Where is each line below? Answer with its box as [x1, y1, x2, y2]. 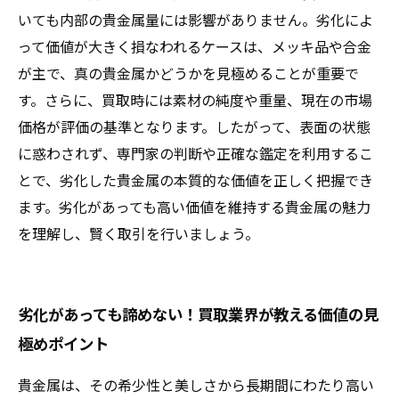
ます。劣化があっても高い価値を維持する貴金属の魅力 [18, 196, 370, 217]
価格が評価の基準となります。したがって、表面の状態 [18, 116, 370, 137]
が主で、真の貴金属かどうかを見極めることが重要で [18, 62, 359, 84]
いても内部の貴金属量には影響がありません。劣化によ [18, 9, 373, 30]
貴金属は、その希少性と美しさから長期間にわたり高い [18, 374, 374, 395]
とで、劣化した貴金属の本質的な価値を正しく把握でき [18, 169, 373, 191]
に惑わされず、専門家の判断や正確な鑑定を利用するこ [18, 142, 373, 164]
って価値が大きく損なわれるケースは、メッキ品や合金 [18, 36, 371, 57]
